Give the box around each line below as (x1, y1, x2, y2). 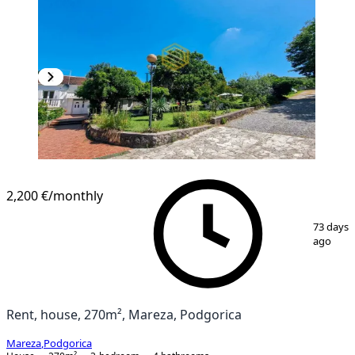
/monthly (48, 189, 103, 202)
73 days (313, 221, 349, 232)
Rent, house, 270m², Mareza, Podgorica (6, 307, 242, 321)
